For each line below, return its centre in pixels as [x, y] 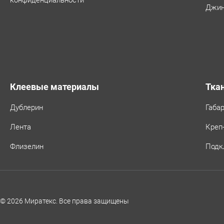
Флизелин [27, 147]
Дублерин [26, 108]
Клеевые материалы [54, 87]
